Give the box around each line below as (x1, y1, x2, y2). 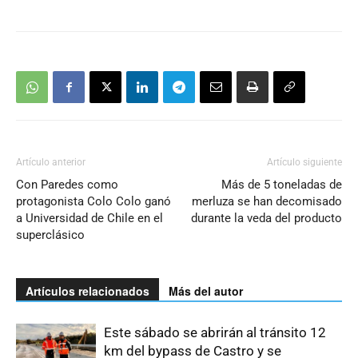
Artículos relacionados (26, 282, 149, 299)
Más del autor (169, 282, 243, 299)
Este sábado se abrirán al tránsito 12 (104, 324, 326, 340)
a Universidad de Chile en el (16, 210, 163, 225)
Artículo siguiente (267, 156, 342, 168)
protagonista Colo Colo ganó (16, 193, 171, 209)
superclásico (16, 227, 85, 242)
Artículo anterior (16, 156, 86, 168)
